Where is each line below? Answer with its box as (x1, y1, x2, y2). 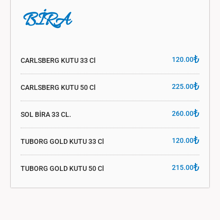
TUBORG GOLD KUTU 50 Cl (20, 164, 104, 172)
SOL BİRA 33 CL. (20, 110, 71, 118)
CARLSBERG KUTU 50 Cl (20, 83, 96, 91)
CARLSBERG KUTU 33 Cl (20, 56, 96, 64)
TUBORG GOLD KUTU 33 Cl (20, 137, 104, 145)
